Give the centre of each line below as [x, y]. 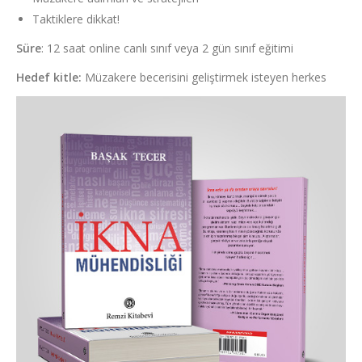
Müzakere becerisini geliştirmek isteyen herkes [204, 78]
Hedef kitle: [49, 78]
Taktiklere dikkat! [76, 19]
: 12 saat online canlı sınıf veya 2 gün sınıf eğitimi [167, 48]
